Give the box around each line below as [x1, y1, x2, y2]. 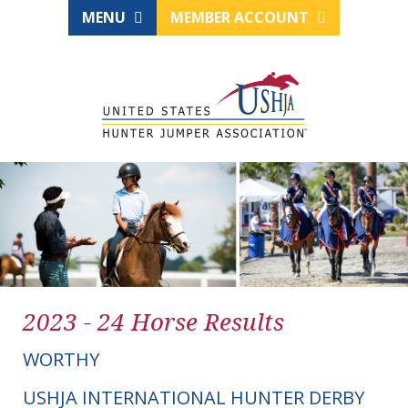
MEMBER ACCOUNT [170, 7, 312, 27]
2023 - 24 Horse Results [23, 305, 284, 339]
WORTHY [23, 347, 99, 372]
